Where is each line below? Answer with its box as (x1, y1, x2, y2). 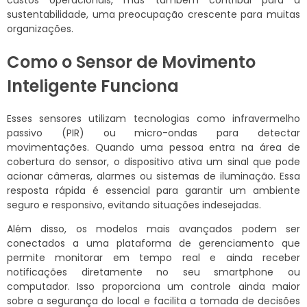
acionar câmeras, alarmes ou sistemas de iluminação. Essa (7, 169, 300, 183)
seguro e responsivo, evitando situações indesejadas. (7, 197, 261, 212)
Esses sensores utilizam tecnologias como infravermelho (7, 111, 300, 125)
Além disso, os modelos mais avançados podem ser (7, 221, 300, 236)
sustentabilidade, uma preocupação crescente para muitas (7, 8, 300, 22)
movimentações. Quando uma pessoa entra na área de (7, 140, 300, 154)
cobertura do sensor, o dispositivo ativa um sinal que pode (7, 154, 300, 169)
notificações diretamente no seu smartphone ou (7, 265, 300, 279)
